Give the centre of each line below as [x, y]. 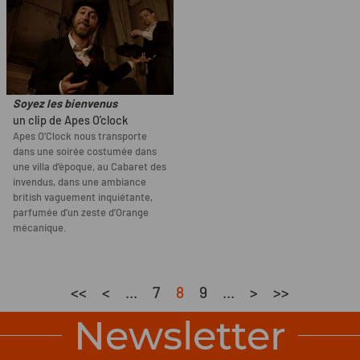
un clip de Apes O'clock [70, 120]
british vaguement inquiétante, [83, 196]
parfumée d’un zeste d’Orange [81, 212]
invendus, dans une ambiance [80, 181]
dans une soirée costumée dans [85, 151]
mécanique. [40, 227]
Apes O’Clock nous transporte [80, 135]
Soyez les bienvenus [65, 103]
